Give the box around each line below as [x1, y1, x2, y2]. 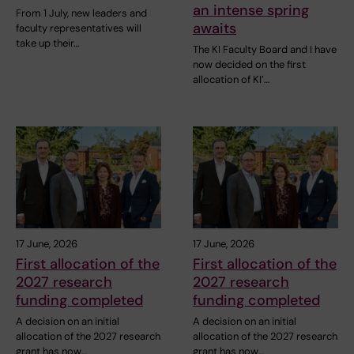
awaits [193, 19, 236, 39]
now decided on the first [193, 58, 306, 72]
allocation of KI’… [193, 73, 269, 87]
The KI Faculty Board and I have [193, 43, 337, 57]
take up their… [16, 36, 79, 51]
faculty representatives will [16, 21, 141, 36]
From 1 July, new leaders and [16, 6, 147, 21]
